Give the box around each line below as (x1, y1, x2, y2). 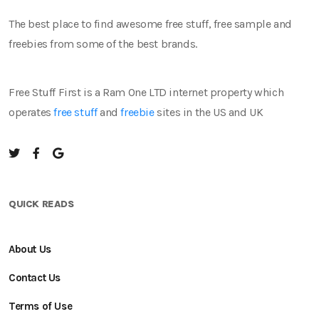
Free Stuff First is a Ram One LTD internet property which (9, 85, 284, 99)
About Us (9, 243, 51, 256)
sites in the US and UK (154, 105, 263, 119)
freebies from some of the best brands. (9, 37, 197, 51)
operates (9, 105, 54, 119)
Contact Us (9, 271, 61, 284)
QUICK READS (9, 198, 74, 210)
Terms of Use (9, 300, 73, 313)
